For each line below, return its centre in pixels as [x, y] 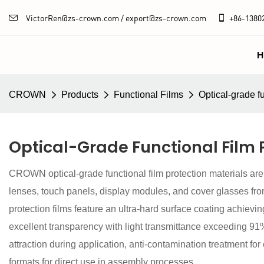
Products [80, 95]
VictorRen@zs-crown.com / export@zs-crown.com [121, 18]
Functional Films [148, 95]
